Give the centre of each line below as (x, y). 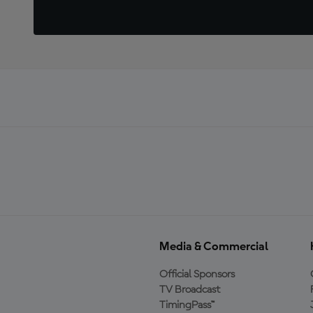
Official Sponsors (197, 275)
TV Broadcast (190, 290)
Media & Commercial (214, 247)
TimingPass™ (187, 305)
